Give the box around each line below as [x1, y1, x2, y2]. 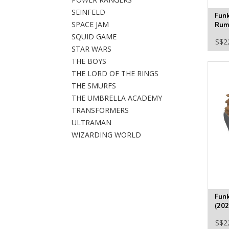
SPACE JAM [72, 19, 109, 29]
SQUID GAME [72, 32, 117, 41]
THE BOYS [72, 56, 106, 66]
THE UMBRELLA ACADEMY [72, 93, 162, 103]
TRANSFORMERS [72, 105, 129, 115]
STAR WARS [72, 44, 111, 54]
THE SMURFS [72, 81, 116, 90]
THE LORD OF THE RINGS [72, 68, 158, 78]
